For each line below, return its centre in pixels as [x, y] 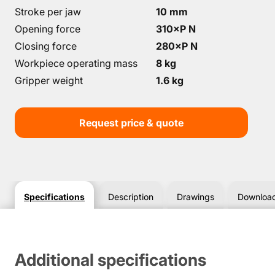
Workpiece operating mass [76, 64]
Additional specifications [110, 260]
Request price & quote [131, 123]
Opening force [48, 29]
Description [131, 196]
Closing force [46, 46]
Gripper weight [49, 81]
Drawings [196, 196]
